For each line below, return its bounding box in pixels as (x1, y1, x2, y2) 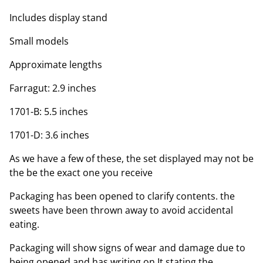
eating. (9, 217, 39, 231)
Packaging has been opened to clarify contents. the (9, 189, 235, 203)
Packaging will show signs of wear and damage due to (9, 241, 245, 254)
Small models (9, 34, 69, 48)
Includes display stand (9, 11, 107, 24)
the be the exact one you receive (9, 166, 153, 179)
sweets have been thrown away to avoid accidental (9, 203, 233, 217)
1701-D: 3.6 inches (9, 128, 89, 141)
